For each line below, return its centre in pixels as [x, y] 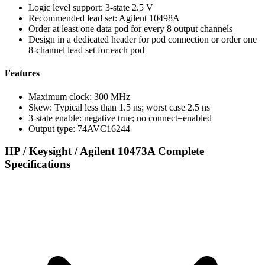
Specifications [38, 164]
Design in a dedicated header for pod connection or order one [143, 40]
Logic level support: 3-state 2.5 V [91, 8]
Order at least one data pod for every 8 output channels [130, 29]
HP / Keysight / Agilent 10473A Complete [104, 151]
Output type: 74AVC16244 [79, 128]
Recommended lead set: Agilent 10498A [104, 18]
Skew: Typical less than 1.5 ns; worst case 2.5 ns [119, 107]
